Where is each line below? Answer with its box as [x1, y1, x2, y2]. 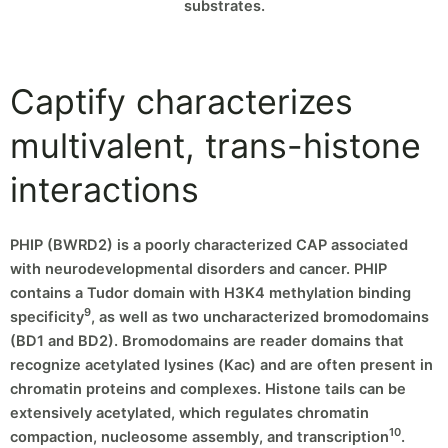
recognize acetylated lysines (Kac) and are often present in [10, 355, 433, 374]
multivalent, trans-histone [10, 125, 421, 167]
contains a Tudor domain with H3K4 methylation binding [10, 283, 411, 302]
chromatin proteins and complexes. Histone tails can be [10, 379, 406, 398]
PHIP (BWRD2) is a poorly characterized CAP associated [10, 235, 408, 254]
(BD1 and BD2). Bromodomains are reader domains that [10, 331, 404, 350]
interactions [10, 169, 199, 211]
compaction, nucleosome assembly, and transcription [10, 427, 389, 446]
